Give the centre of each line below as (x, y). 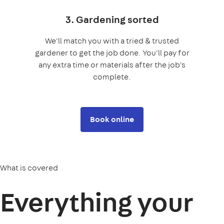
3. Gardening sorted (112, 19)
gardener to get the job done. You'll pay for (112, 53)
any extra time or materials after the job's (112, 65)
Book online (112, 119)
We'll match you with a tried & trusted (112, 41)
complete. (112, 77)
